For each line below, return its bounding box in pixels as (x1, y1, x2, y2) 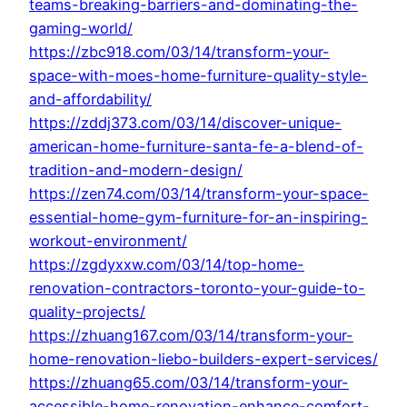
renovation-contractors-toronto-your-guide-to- (29, 279, 365, 298)
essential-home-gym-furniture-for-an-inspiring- (29, 208, 368, 227)
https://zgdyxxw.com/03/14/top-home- (29, 255, 304, 274)
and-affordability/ (29, 90, 152, 109)
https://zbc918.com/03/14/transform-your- (29, 43, 330, 62)
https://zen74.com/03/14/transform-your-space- (29, 184, 369, 203)
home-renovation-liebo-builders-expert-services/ (29, 350, 378, 369)
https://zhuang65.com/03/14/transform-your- (29, 373, 349, 392)
